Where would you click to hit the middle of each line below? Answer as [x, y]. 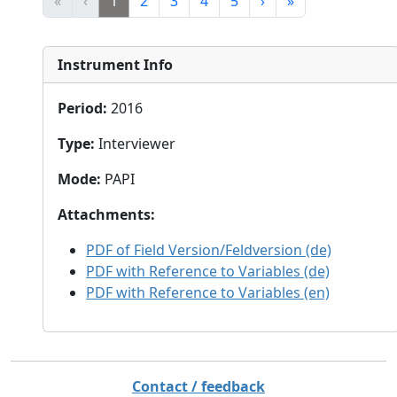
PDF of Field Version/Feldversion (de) [209, 250]
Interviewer [137, 144]
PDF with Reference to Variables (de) [208, 271]
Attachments [104, 214]
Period [80, 108]
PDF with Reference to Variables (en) [208, 292]
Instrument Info [115, 65]
